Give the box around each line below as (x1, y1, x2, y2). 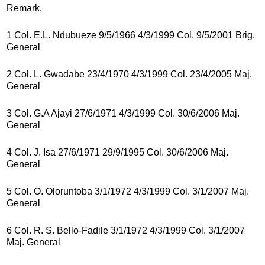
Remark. (7, 2, 42, 13)
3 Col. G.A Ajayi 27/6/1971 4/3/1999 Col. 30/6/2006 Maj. (7, 108, 240, 118)
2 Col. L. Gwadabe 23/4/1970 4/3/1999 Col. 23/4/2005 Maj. (7, 69, 252, 79)
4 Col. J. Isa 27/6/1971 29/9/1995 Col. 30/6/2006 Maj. (7, 147, 228, 157)
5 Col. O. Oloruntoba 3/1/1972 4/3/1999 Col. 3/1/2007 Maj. (7, 186, 249, 196)
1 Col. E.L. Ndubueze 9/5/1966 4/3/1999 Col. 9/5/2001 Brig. (7, 30, 255, 40)
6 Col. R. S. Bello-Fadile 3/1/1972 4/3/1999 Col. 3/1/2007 (7, 225, 245, 235)
